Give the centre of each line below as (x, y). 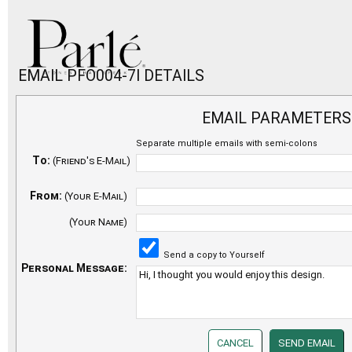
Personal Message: (74, 268)
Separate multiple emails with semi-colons (227, 143)
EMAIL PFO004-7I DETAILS (112, 76)
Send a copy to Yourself (213, 255)
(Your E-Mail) (96, 196)
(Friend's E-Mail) (91, 160)
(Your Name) (98, 222)
